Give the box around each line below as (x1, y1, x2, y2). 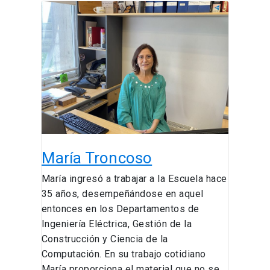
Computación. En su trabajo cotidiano (41, 248, 206, 260)
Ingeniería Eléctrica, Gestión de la (41, 218, 192, 230)
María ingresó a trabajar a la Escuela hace (41, 173, 227, 185)
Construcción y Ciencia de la (41, 233, 168, 245)
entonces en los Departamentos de (41, 203, 199, 215)
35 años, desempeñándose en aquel (41, 188, 204, 200)
